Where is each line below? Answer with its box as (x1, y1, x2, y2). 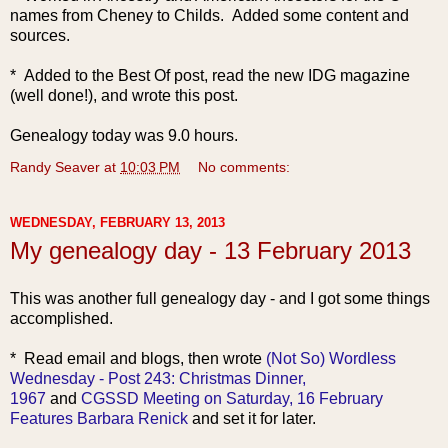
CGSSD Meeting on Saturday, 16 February (81, 389, 383, 407)
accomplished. (10, 309, 113, 327)
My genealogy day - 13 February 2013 (10, 236, 411, 264)
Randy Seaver (10, 158, 100, 175)
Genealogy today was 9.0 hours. (10, 126, 238, 144)
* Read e (10, 349, 76, 367)
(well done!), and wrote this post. (10, 86, 238, 104)
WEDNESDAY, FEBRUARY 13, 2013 (10, 215, 225, 231)
